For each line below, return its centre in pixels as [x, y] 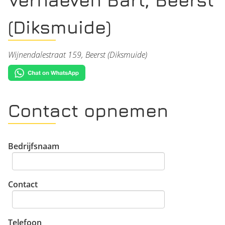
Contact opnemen [88, 110]
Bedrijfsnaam [34, 146]
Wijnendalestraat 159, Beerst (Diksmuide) [78, 54]
